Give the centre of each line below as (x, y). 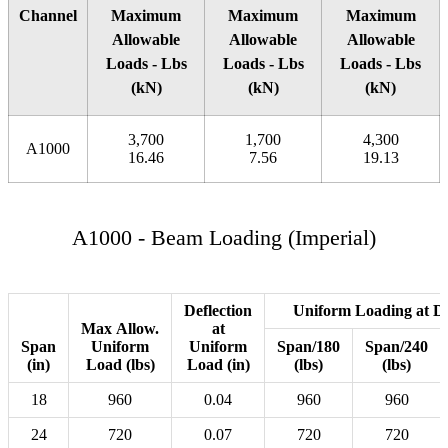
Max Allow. (120, 329)
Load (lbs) (120, 365)
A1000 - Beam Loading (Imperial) (224, 238)
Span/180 (308, 347)
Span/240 (396, 347)
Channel (48, 16)
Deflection (218, 311)
